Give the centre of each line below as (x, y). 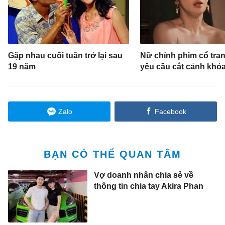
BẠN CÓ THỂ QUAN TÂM (113, 154)
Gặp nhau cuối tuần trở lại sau (66, 55)
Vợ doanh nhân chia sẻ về (143, 175)
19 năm (22, 66)
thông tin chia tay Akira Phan (148, 186)
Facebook (170, 111)
